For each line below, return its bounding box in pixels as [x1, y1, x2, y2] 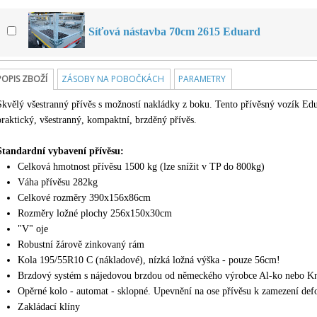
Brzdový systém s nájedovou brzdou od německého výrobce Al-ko [18, 270, 282, 281]
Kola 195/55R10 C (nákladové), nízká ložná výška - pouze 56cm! [18, 255, 280, 265]
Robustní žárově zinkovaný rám [18, 239, 144, 250]
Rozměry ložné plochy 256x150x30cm [18, 208, 172, 219]
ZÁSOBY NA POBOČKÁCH [62, 73, 164, 85]
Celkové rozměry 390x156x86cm [18, 192, 151, 203]
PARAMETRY [178, 73, 226, 85]
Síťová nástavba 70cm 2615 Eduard [88, 25, 260, 38]
